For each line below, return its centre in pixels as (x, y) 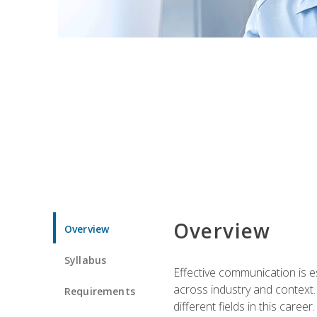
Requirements (100, 291)
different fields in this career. (244, 306)
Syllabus (86, 260)
